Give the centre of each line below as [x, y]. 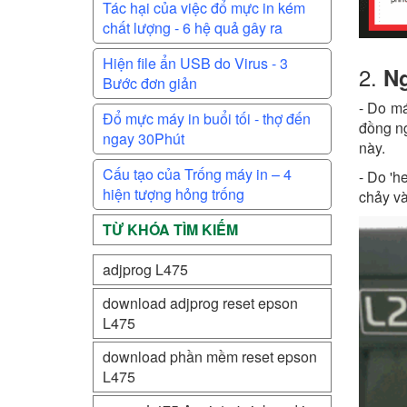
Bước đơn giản [150, 83]
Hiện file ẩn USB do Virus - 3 [195, 63]
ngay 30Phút [144, 139]
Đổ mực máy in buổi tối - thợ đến [207, 119]
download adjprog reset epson [200, 303]
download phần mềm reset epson [210, 357]
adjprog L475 [145, 269]
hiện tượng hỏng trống [174, 194]
